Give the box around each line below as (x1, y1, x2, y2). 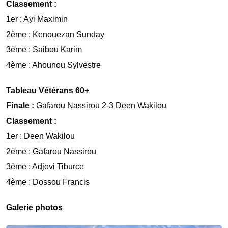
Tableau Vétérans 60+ (6, 85, 89, 95)
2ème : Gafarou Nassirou (6, 147, 96, 156)
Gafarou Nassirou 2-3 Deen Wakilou (34, 101, 166, 110)
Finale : (6, 101, 34, 110)
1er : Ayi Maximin (6, 14, 68, 23)
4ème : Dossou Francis (6, 177, 90, 186)
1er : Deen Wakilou (6, 131, 75, 140)
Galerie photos (6, 203, 63, 212)
